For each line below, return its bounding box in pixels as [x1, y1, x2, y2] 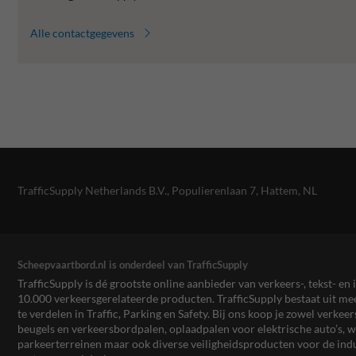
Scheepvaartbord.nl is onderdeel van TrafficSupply [17, 257, 248, 271]
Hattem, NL [261, 184, 317, 198]
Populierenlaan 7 [172, 184, 256, 198]
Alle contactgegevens [30, 25, 134, 40]
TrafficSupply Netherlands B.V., [17, 184, 172, 198]
